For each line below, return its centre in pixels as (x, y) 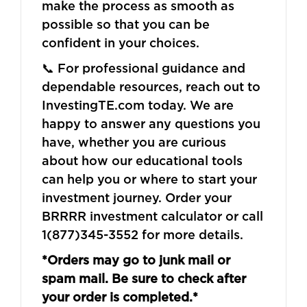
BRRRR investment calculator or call (152, 216)
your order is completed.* (120, 296)
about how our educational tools (142, 160)
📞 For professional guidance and (144, 67)
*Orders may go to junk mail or (136, 259)
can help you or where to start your (149, 179)
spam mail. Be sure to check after (144, 278)
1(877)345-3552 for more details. (143, 234)
